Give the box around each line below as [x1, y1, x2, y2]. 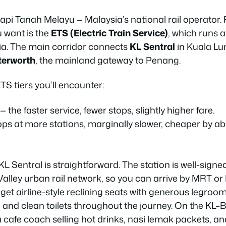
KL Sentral [130, 39, 175, 53]
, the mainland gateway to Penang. [35, 53, 181, 67]
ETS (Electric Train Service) [51, 26, 168, 39]
